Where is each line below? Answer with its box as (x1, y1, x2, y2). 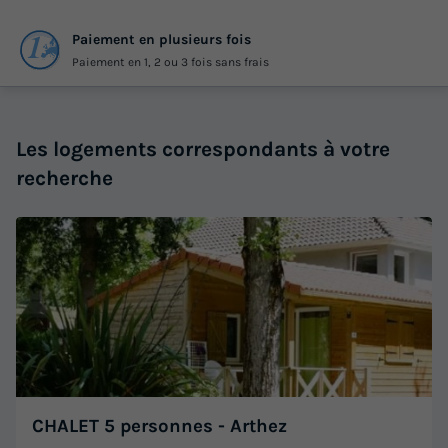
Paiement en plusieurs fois (72, 30, 251, 48)
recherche (16, 166, 113, 191)
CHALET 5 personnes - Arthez (32, 415, 287, 438)
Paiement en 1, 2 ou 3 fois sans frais (72, 54, 269, 69)
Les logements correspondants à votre (16, 137, 390, 162)
